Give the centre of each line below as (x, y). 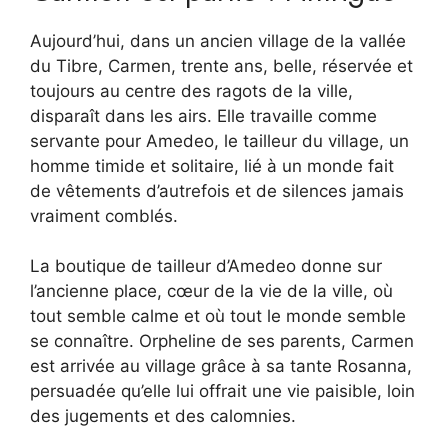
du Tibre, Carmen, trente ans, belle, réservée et (221, 65)
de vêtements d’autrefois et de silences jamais (217, 190)
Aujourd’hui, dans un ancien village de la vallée (218, 40)
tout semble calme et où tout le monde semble (218, 316)
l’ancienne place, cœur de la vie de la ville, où (211, 291)
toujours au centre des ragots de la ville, (191, 90)
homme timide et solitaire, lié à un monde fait (212, 165)
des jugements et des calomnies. (163, 416)
